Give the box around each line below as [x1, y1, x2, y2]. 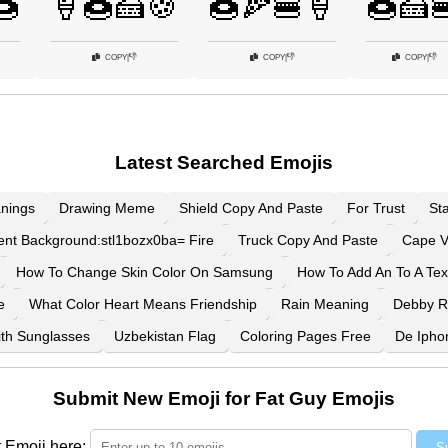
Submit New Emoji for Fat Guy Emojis [53, 388, 395, 410]
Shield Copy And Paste [178, 200, 323, 217]
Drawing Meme [58, 200, 155, 217]
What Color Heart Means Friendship [29, 296, 257, 313]
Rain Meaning [281, 296, 369, 313]
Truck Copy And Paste [237, 232, 378, 249]
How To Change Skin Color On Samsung [16, 264, 273, 281]
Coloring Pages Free [240, 328, 371, 345]
